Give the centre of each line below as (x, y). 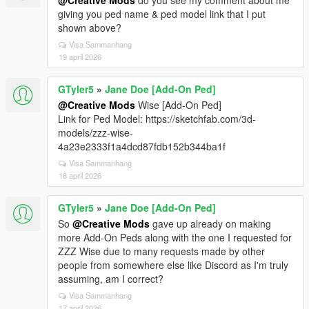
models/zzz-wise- (96, 132)
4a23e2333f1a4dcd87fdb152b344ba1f (142, 146)
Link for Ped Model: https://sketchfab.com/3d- (157, 119)
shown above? (90, 28)
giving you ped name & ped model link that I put (162, 14)
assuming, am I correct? (111, 279)
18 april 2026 (80, 175)
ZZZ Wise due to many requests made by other (161, 251)
